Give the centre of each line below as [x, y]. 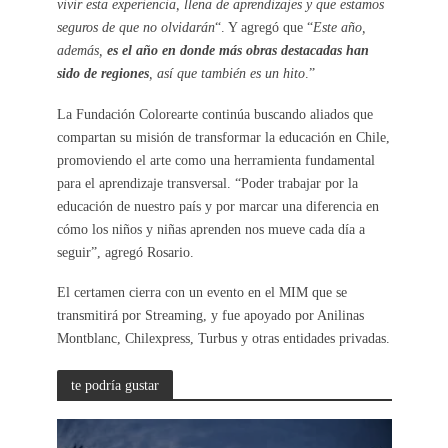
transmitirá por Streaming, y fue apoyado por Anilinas [210, 315]
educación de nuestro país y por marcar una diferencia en [217, 205]
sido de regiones [102, 72]
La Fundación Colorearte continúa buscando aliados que [214, 113]
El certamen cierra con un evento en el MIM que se [201, 292]
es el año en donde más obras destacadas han [237, 49]
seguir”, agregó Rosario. [125, 251]
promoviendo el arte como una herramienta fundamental [215, 159]
